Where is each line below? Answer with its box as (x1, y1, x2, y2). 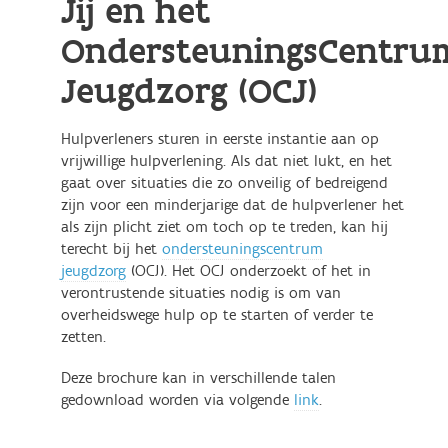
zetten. (61, 327, 106, 348)
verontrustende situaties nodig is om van (61, 283, 341, 304)
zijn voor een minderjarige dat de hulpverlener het (61, 195, 404, 216)
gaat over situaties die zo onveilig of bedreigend (61, 173, 388, 194)
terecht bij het (61, 239, 162, 260)
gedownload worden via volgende (61, 389, 294, 410)
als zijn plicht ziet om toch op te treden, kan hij (61, 217, 388, 238)
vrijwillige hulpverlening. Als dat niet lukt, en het (61, 151, 392, 172)
